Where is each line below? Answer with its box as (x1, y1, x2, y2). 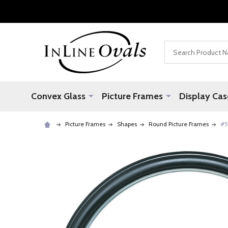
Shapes (117, 120, 137, 128)
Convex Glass (31, 91, 85, 102)
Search (164, 42, 188, 51)
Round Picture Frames (149, 120, 209, 128)
